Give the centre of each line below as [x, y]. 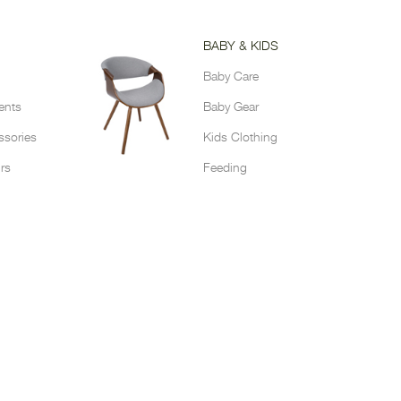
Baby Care [230, 77]
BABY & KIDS [240, 47]
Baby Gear [230, 108]
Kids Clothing [240, 138]
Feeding [225, 169]
